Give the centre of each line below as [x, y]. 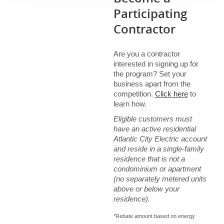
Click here [171, 94]
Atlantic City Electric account [160, 139]
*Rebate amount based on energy [154, 216]
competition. [134, 94]
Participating [150, 13]
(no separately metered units [160, 179]
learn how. [130, 104]
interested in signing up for [156, 64]
